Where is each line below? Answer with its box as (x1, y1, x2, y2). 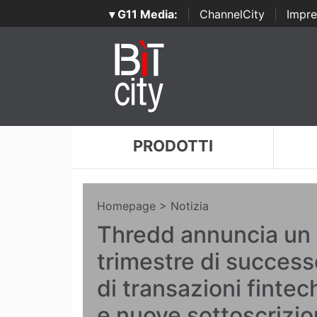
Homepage (97, 199, 156, 213)
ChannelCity (199, 7, 265, 21)
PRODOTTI (132, 137, 213, 155)
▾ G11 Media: (108, 7, 178, 21)
